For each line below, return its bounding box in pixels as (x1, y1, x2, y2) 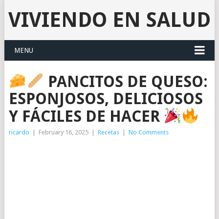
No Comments (128, 128, 169, 136)
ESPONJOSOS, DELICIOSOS (8, 89, 203, 108)
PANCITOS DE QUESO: (44, 72, 208, 91)
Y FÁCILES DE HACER (8, 107, 164, 126)
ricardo (8, 128, 29, 136)
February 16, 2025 (38, 128, 88, 136)
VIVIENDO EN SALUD (8, 8, 211, 32)
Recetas (97, 128, 119, 136)
